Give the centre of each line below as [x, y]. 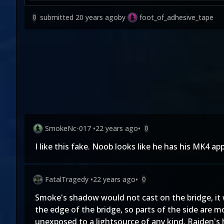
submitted [58, 17]
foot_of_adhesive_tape [176, 17]
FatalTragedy [67, 179]
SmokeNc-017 [68, 128]
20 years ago [97, 17]
